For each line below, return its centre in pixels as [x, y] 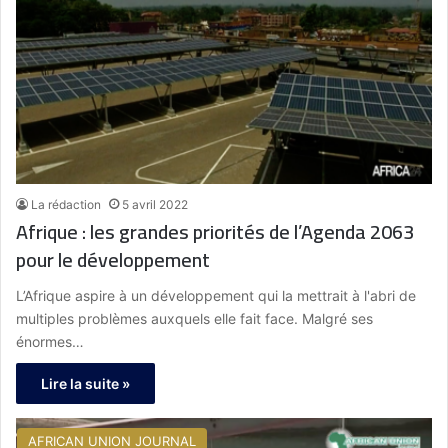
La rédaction [66, 204]
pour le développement [113, 259]
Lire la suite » [85, 383]
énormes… [50, 341]
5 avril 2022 [155, 204]
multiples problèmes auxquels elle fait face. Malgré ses [194, 318]
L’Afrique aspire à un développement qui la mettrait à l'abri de [216, 295]
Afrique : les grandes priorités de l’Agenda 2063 [215, 231]
